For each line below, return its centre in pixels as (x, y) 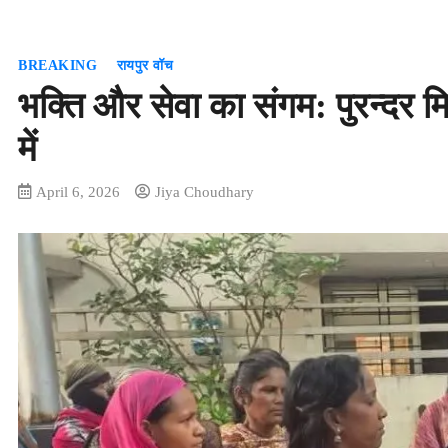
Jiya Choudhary (204, 191)
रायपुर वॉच (144, 65)
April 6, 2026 (78, 191)
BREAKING (57, 65)
